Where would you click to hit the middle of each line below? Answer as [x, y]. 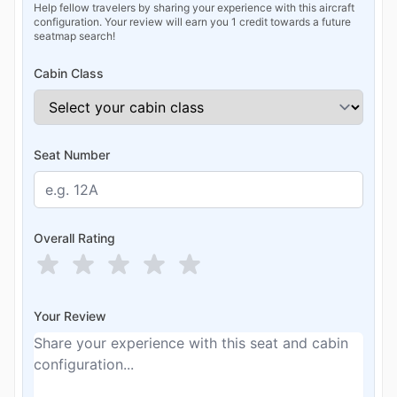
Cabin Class [69, 73]
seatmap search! [74, 35]
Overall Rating [74, 237]
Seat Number [72, 154]
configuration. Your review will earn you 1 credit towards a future [192, 21]
